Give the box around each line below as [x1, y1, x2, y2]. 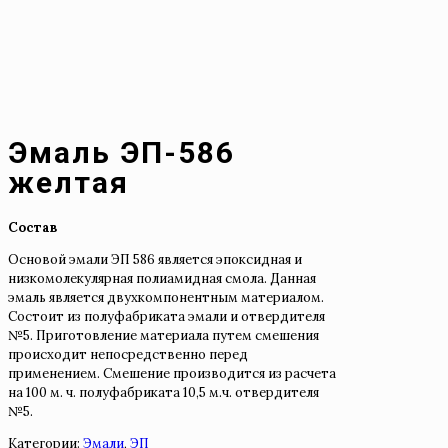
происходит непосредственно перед [8, 345, 248, 363]
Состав [8, 218, 57, 236]
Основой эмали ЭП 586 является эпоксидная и [8, 250, 302, 268]
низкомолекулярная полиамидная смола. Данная [8, 269, 316, 287]
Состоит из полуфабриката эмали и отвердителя [8, 307, 325, 325]
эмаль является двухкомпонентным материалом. [8, 288, 324, 306]
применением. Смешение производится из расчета [8, 364, 336, 382]
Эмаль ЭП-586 [8, 134, 235, 170]
